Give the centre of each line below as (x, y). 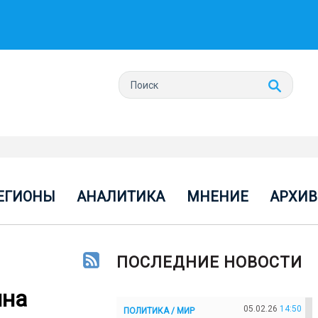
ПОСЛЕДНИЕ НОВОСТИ (209, 262)
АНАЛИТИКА (121, 197)
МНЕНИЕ (217, 197)
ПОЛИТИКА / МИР (159, 311)
